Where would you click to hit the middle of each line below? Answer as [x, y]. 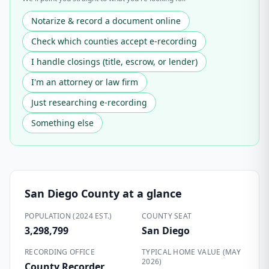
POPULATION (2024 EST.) [68, 216]
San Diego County [72, 193]
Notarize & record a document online [106, 21]
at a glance [151, 193]
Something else [62, 123]
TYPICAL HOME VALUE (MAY [191, 252]
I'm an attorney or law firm [85, 82]
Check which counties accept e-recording [114, 41]
